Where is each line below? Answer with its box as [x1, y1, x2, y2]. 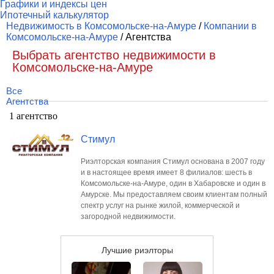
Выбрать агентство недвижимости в [12, 48, 216, 62]
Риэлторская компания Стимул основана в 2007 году [81, 157, 265, 166]
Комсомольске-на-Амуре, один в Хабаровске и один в [81, 179, 265, 188]
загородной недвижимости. [81, 212, 176, 221]
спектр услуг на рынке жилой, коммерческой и [81, 201, 240, 210]
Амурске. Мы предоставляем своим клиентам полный [81, 190, 267, 199]
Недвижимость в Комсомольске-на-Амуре [6, 21, 196, 31]
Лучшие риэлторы [101, 245, 173, 255]
